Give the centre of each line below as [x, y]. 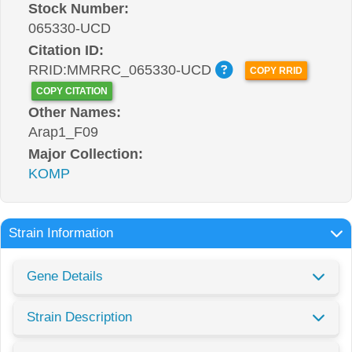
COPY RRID [277, 71]
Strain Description [79, 317]
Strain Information [61, 233]
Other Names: [75, 112]
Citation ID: [66, 50]
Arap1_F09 [63, 132]
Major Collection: [86, 154]
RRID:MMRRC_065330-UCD [122, 70]
